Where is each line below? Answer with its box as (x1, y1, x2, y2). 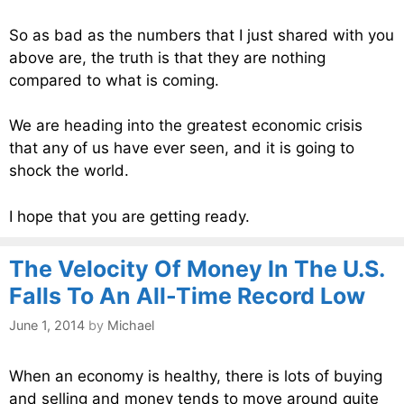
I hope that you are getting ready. (9, 207, 250, 225)
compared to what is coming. (9, 70, 219, 89)
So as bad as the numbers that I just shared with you (9, 25, 394, 44)
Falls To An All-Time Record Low (9, 281, 365, 309)
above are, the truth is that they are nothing (9, 48, 326, 67)
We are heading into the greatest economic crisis (9, 116, 363, 135)
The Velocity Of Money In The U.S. (9, 254, 384, 282)
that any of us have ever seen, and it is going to (9, 139, 354, 158)
